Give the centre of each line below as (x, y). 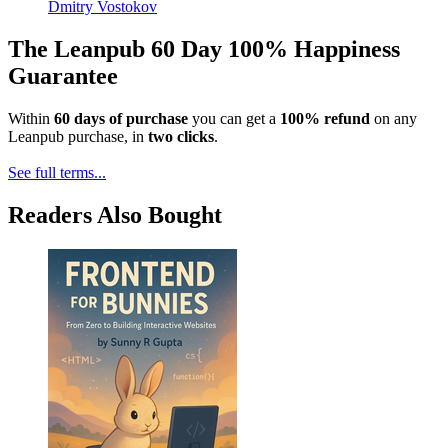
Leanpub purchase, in (78, 137)
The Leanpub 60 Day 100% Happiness (204, 49)
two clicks (181, 137)
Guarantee (63, 76)
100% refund (325, 119)
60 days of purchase (121, 119)
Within (31, 119)
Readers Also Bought (115, 215)
